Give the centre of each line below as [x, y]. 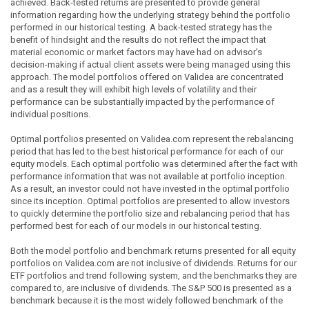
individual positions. [50, 114]
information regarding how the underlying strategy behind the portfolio [150, 14]
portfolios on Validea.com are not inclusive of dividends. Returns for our [153, 263]
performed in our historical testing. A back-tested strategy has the [141, 27]
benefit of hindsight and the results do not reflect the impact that [138, 39]
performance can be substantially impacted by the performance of [142, 101]
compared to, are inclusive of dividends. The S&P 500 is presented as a [151, 288]
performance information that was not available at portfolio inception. [149, 176]
